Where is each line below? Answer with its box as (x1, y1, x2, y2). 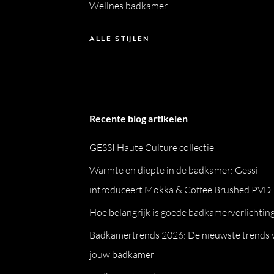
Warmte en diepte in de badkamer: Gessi (89, 164, 259, 176)
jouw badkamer (89, 248, 155, 261)
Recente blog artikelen (89, 113, 188, 124)
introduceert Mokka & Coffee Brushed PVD (89, 183, 272, 196)
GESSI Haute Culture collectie (89, 141, 215, 154)
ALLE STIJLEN (89, 34, 150, 43)
